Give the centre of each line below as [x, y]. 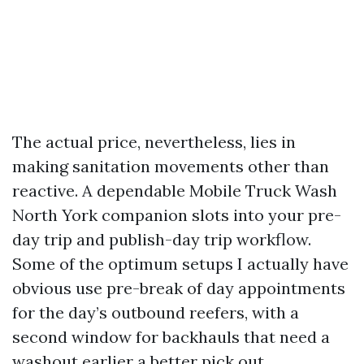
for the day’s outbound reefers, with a [156, 312]
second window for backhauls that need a [171, 337]
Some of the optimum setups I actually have [180, 264]
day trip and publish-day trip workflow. [162, 239]
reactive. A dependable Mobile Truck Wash [175, 191]
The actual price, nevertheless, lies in [154, 142]
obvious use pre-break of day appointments [179, 288]
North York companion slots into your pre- [177, 215]
